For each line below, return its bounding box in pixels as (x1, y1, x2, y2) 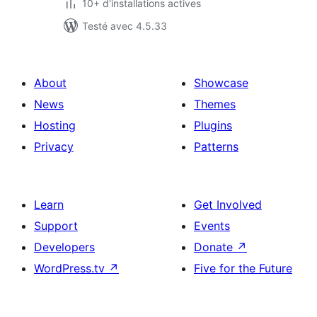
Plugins (194, 118, 232, 132)
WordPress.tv (34, 261, 108, 275)
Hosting (34, 118, 76, 132)
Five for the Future (194, 261, 292, 275)
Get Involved (194, 197, 262, 212)
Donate (194, 240, 236, 254)
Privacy (34, 139, 74, 154)
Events (194, 219, 230, 233)
